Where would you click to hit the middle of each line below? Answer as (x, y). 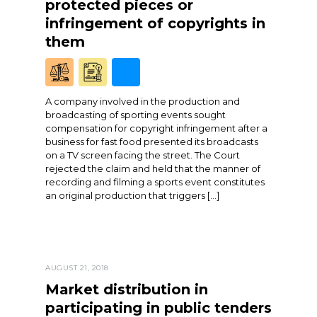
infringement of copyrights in (155, 24)
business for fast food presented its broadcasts (152, 142)
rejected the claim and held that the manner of (153, 169)
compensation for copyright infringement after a (156, 128)
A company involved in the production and (143, 102)
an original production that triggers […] (132, 196)
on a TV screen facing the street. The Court (143, 155)
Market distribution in (127, 290)
